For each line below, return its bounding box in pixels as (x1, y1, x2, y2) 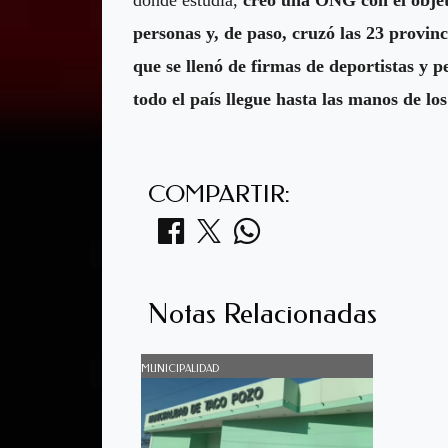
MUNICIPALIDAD (140, 362, 219, 375)
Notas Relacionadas (148, 296, 377, 330)
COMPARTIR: (148, 179, 290, 208)
